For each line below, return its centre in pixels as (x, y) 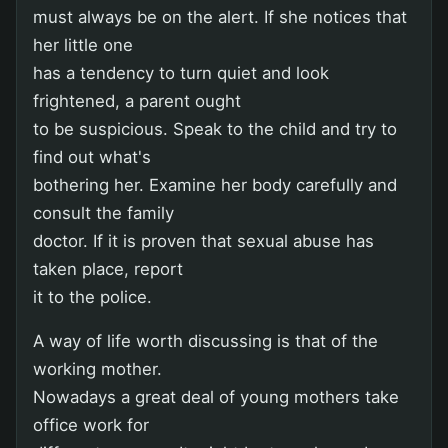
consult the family (103, 212)
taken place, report (108, 268)
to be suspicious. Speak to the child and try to (215, 128)
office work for (91, 424)
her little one (83, 44)
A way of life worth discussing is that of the (205, 340)
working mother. (97, 368)
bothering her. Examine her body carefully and (215, 184)
